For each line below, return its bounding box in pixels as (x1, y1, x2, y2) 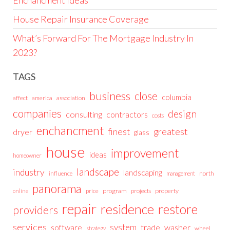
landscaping (123, 167, 162, 177)
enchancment (36, 123, 104, 138)
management (166, 169, 195, 177)
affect (13, 93, 28, 102)
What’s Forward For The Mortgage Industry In (13, 32, 194, 44)
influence (49, 169, 72, 177)
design (168, 107, 197, 120)
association (56, 93, 85, 102)
